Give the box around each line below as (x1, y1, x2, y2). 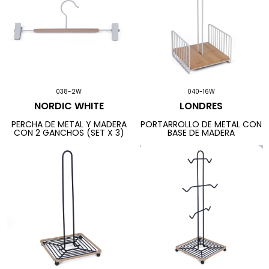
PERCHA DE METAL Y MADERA (11, 118, 127, 130)
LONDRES (180, 99, 223, 113)
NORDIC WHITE (34, 99, 104, 113)
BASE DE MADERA (168, 126, 235, 139)
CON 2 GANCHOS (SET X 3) (13, 126, 124, 139)
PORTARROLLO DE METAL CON (141, 118, 262, 130)
